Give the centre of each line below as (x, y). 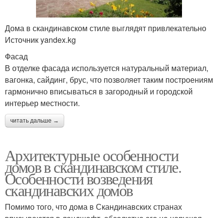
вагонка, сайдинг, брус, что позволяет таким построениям (109, 79)
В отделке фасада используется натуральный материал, (107, 68)
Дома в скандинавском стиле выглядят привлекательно (106, 28)
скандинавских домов (69, 190)
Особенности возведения (79, 178)
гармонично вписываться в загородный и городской (99, 91)
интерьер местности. (42, 103)
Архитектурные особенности (91, 155)
